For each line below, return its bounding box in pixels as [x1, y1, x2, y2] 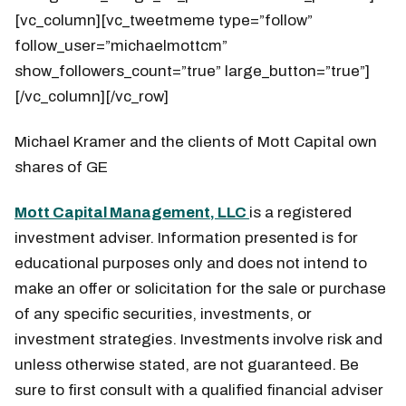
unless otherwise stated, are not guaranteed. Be [14, 355, 359, 373]
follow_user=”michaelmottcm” [14, 36, 227, 54]
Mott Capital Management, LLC [14, 203, 249, 221]
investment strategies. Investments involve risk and [14, 330, 382, 348]
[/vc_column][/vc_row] [14, 87, 169, 105]
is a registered [249, 203, 352, 221]
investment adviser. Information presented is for [14, 228, 358, 246]
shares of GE [14, 158, 108, 176]
